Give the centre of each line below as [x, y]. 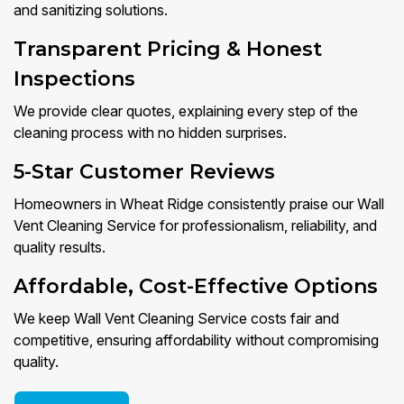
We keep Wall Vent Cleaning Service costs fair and [176, 319]
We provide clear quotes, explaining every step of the [186, 111]
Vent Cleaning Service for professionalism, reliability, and [195, 226]
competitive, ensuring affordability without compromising [196, 340]
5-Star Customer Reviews [144, 172]
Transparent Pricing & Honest [168, 50]
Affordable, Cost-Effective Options [196, 287]
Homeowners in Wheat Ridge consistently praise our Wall [199, 204]
